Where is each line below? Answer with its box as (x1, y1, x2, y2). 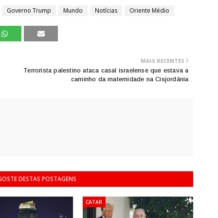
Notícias (95, 6, 117, 15)
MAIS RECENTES (141, 56, 185, 64)
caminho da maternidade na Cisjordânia (71, 75, 189, 83)
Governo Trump (7, 6, 51, 15)
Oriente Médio (129, 6, 169, 15)
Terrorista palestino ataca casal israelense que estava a (23, 66, 189, 74)
